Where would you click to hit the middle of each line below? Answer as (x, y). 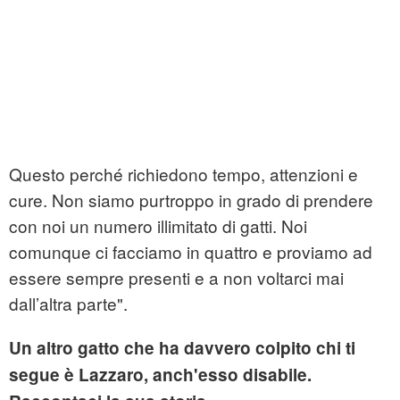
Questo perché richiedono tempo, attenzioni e (183, 174)
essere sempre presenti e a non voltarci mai (176, 278)
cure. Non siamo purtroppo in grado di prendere (191, 200)
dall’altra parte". (68, 304)
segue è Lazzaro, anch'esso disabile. (160, 375)
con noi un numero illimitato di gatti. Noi (158, 226)
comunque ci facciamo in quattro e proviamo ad (191, 252)
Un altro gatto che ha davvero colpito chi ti (182, 348)
